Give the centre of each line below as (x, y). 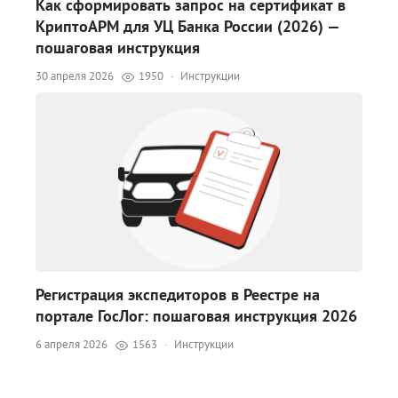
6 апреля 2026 (72, 345)
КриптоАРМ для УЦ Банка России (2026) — (187, 27)
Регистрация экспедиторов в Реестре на (178, 295)
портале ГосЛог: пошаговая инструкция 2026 (196, 316)
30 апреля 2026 (75, 76)
